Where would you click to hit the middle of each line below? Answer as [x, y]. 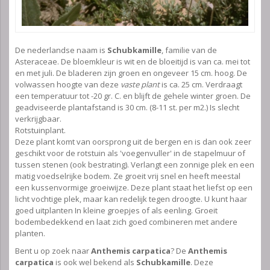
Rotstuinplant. [40, 130]
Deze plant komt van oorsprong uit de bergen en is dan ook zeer [133, 142]
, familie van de [189, 50]
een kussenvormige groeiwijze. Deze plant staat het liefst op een [134, 188]
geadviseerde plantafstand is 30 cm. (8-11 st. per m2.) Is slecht [127, 108]
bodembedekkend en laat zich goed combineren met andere [126, 222]
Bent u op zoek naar [53, 251]
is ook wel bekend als [95, 262]
